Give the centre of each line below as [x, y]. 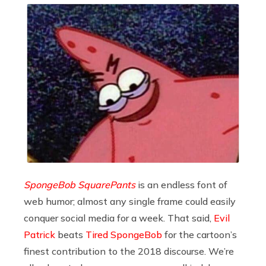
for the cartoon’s [199, 235]
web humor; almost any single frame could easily [130, 202]
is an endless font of [181, 185]
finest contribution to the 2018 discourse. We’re [129, 251]
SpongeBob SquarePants [80, 185]
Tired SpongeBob [124, 235]
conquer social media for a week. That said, [119, 218]
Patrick [39, 235]
